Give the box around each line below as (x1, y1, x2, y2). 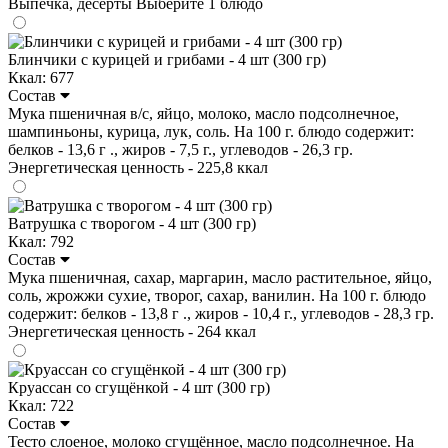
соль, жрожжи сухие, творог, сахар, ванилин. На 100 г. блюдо (8, 286, 426, 304)
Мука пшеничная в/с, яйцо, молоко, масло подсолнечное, (8, 104, 399, 122)
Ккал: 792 (8, 232, 74, 250)
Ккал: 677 (8, 68, 74, 86)
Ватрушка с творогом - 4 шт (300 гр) (8, 214, 256, 232)
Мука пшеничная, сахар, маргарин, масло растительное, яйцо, (8, 268, 432, 286)
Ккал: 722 (8, 396, 74, 414)
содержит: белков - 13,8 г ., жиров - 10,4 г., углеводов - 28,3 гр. (8, 304, 434, 322)
